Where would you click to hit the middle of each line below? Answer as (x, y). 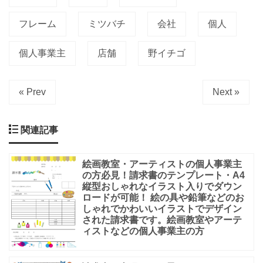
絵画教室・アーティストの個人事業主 (162, 164)
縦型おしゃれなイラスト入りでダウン (162, 187)
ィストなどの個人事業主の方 (143, 231)
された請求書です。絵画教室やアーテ (162, 220)
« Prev (32, 92)
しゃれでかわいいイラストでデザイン (162, 209)
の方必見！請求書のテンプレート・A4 (163, 176)
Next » (226, 92)
